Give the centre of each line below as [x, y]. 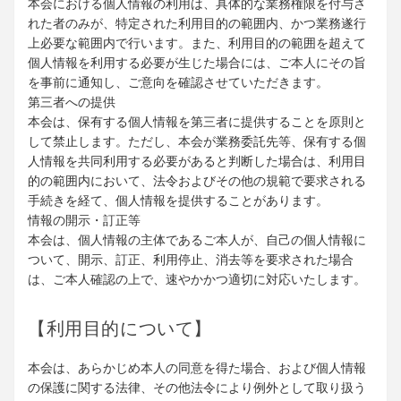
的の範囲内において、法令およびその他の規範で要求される [197, 181]
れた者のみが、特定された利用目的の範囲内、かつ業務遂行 [197, 24]
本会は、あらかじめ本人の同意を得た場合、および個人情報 [197, 368]
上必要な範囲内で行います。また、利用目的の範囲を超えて [197, 43]
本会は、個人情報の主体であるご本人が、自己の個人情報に [197, 240]
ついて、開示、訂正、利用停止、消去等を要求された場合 [191, 260]
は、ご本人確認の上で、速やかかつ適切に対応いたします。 [197, 280]
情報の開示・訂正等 [84, 221]
